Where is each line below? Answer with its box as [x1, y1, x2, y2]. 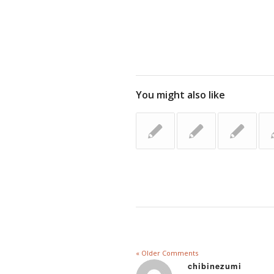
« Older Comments [136, 248, 198, 257]
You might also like [136, 87, 225, 102]
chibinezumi [188, 259, 242, 272]
